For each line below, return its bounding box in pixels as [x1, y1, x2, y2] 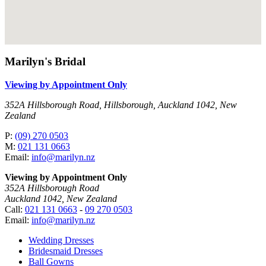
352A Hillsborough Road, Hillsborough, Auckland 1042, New [5, 100, 237, 110]
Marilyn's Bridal [5, 55, 85, 68]
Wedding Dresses [28, 235, 94, 246]
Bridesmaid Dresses [28, 246, 103, 256]
